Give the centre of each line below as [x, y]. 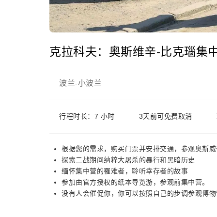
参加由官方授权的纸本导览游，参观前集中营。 [135, 182]
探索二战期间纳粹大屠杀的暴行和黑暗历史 [128, 160]
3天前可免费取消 [165, 116]
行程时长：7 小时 [87, 116]
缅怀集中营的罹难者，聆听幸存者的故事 [125, 171]
